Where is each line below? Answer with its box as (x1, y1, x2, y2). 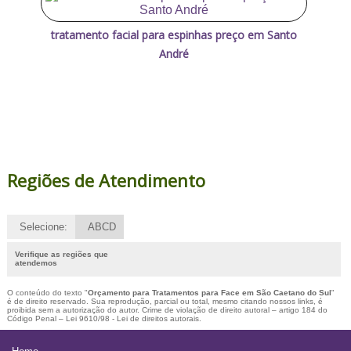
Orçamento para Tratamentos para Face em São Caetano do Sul (87, 288, 331, 297)
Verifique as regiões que (14, 249, 108, 259)
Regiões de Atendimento (6, 168, 205, 192)
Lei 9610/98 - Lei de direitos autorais (65, 313, 199, 323)
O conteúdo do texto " (6, 288, 88, 297)
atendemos (14, 258, 57, 267)
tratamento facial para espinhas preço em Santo (50, 27, 297, 42)
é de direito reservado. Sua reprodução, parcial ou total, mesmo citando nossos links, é (6, 296, 323, 306)
